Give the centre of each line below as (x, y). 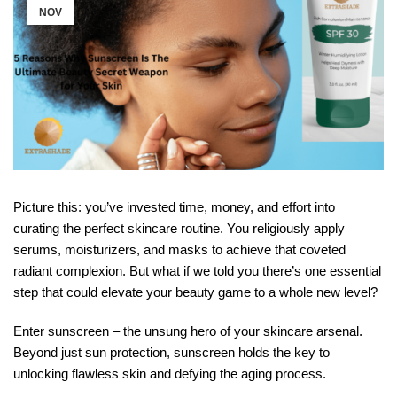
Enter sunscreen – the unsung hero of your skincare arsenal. (188, 331)
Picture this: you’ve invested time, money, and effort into (174, 207)
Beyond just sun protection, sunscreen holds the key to (171, 353)
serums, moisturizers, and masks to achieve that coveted (179, 250)
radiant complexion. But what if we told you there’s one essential (197, 271)
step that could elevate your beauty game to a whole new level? (195, 292)
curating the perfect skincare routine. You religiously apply (179, 229)
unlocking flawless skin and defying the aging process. (170, 374)
